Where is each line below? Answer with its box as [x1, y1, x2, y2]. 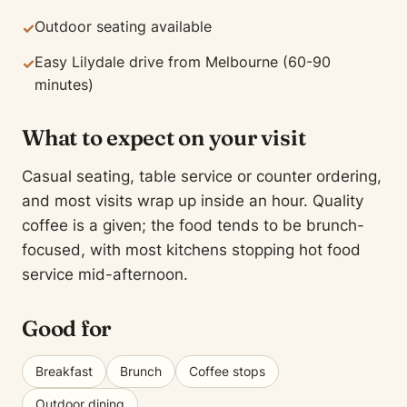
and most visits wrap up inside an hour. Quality [22, 192, 363, 210]
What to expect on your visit [22, 124, 306, 151]
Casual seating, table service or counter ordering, [22, 167, 382, 185]
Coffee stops [189, 363, 265, 379]
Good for [22, 315, 112, 342]
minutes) [35, 75, 94, 94]
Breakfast [35, 363, 93, 379]
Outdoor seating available [35, 17, 212, 35]
